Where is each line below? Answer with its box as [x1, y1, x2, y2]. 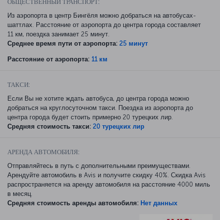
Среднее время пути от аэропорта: [7, 39, 117, 47]
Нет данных [140, 199, 177, 207]
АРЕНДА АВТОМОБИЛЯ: [7, 148, 80, 156]
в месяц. [7, 190, 32, 197]
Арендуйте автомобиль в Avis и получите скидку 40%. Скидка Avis [7, 171, 206, 179]
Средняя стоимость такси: [7, 122, 91, 130]
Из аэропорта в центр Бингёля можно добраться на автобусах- [7, 11, 196, 19]
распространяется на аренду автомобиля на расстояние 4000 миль [7, 180, 210, 188]
